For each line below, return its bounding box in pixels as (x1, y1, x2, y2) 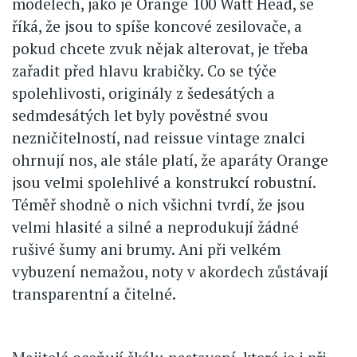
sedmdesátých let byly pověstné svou (12, 104, 269, 125)
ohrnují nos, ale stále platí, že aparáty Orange (12, 149, 328, 170)
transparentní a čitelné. (12, 283, 176, 304)
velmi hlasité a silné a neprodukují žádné (12, 216, 299, 237)
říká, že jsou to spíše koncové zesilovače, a (12, 15, 302, 36)
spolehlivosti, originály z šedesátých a (12, 82, 275, 103)
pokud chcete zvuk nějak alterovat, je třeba (12, 37, 308, 58)
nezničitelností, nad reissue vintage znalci (12, 127, 305, 147)
